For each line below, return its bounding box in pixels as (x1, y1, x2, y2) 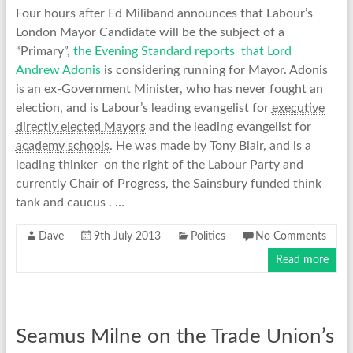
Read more (276, 255, 329, 266)
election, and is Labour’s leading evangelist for (15, 102, 272, 115)
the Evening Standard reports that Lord (69, 45, 292, 58)
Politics (190, 231, 225, 243)
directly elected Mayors (15, 121, 146, 134)
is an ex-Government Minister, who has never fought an (15, 83, 323, 96)
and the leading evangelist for (145, 121, 311, 134)
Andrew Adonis (15, 64, 101, 77)
